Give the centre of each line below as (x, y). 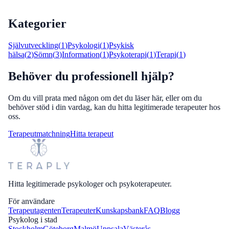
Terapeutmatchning (39, 133)
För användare (31, 201)
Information (81, 54)
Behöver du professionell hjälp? (91, 76)
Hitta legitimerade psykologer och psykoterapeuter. (90, 184)
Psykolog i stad (33, 219)
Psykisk (121, 45)
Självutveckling (33, 45)
